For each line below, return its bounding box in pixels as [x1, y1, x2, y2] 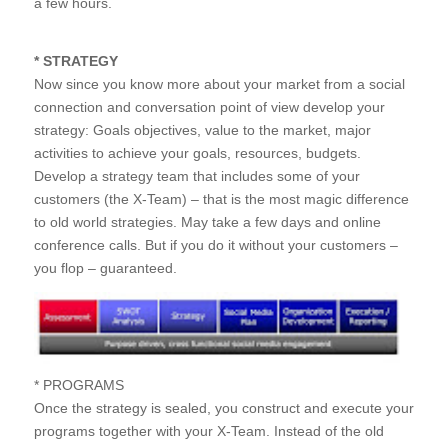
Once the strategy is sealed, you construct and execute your [33, 399, 414, 416]
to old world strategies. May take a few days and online [33, 213, 381, 230]
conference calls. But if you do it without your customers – [33, 236, 398, 253]
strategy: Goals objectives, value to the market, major [33, 121, 371, 138]
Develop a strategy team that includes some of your [33, 167, 360, 184]
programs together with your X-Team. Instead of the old [33, 422, 384, 439]
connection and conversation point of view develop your [33, 98, 385, 115]
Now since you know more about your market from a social [33, 75, 405, 92]
